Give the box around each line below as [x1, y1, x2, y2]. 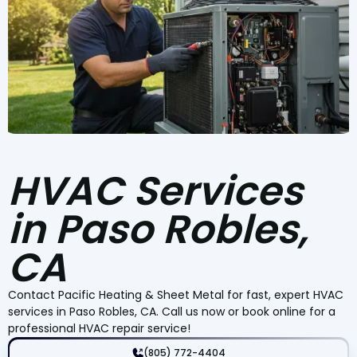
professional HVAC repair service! [8, 320, 190, 336]
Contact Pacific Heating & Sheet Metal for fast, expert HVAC [8, 287, 343, 303]
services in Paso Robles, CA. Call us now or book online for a [8, 304, 335, 320]
